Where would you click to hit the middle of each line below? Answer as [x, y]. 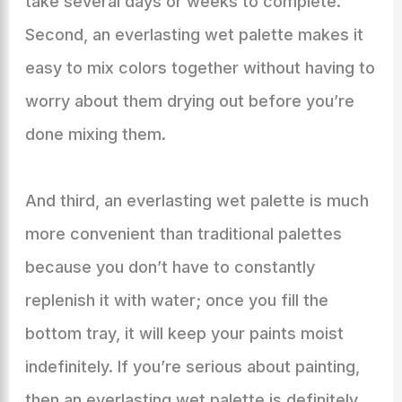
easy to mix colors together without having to [200, 68]
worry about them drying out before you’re [189, 101]
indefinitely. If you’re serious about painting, [192, 367]
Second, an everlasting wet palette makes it [194, 35]
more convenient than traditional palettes [183, 234]
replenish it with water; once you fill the [176, 300]
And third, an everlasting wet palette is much [197, 201]
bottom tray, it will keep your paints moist [184, 333]
